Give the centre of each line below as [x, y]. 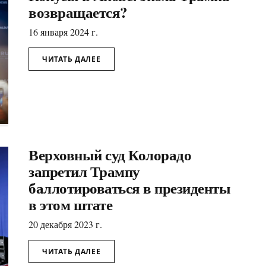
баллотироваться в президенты [129, 188]
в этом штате [70, 205]
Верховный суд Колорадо [110, 155]
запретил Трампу [84, 172]
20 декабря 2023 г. [65, 224]
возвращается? [78, 12]
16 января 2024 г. [63, 32]
